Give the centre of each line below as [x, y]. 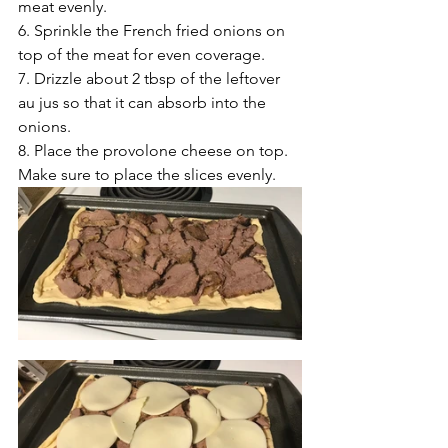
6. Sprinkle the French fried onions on [153, 30]
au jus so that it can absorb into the [144, 102]
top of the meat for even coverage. [141, 54]
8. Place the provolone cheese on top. [155, 150]
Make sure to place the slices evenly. [147, 174]
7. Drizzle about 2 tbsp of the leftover [151, 78]
